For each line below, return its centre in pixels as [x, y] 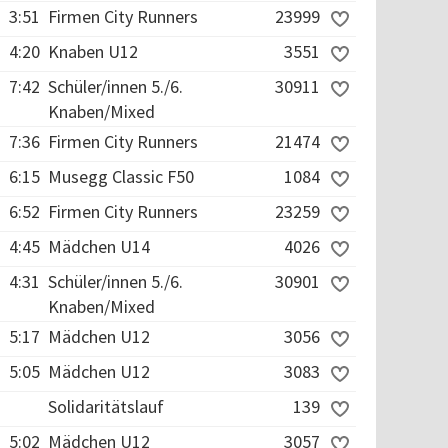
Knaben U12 [93, 51]
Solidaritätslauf [106, 406]
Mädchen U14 [99, 246]
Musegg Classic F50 [121, 176]
